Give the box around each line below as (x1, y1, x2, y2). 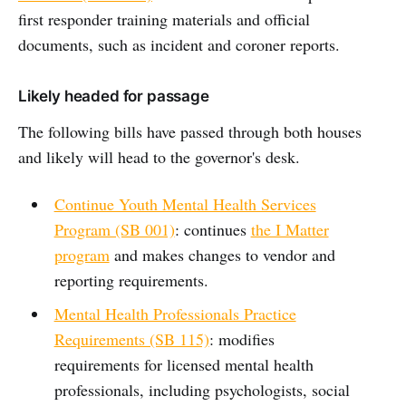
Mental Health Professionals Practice (53, 302, 296, 324)
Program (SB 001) (53, 217, 175, 240)
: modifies (208, 327, 275, 350)
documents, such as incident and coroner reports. (18, 33, 340, 55)
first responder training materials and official (18, 7, 310, 30)
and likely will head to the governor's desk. (18, 145, 300, 168)
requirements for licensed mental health (53, 353, 314, 375)
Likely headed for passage (18, 86, 209, 105)
